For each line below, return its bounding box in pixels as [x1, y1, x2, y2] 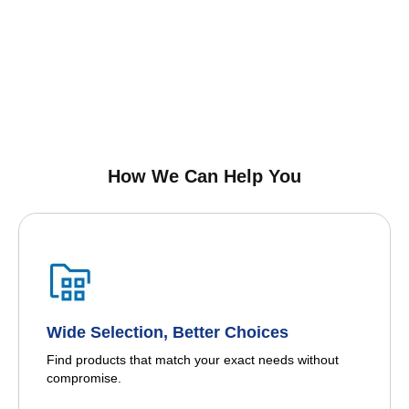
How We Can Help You [108, 166, 301, 187]
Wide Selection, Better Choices [47, 323, 288, 342]
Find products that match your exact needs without [47, 352, 339, 368]
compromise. [47, 371, 121, 386]
